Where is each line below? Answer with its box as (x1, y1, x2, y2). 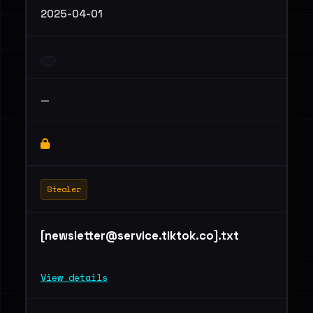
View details (41, 270, 108, 284)
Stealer (47, 183, 81, 195)
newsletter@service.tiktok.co (45, 228, 214, 243)
